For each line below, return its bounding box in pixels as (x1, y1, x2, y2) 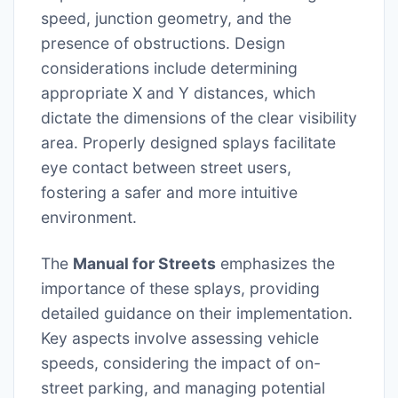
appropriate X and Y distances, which (41, 83, 315, 102)
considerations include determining (41, 58, 298, 77)
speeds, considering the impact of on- (41, 353, 321, 372)
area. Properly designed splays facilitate (41, 132, 336, 152)
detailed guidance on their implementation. (41, 303, 353, 322)
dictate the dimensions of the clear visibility (41, 107, 357, 127)
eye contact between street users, (41, 157, 291, 177)
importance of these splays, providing (41, 278, 320, 298)
